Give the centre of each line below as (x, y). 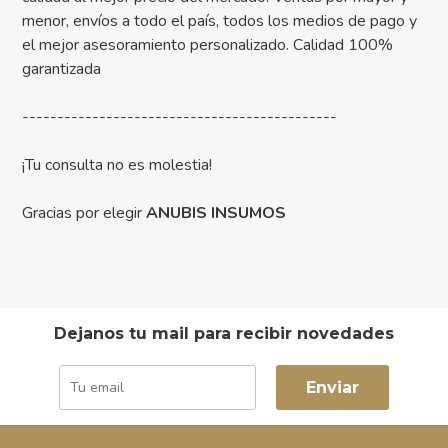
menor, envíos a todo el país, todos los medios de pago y (220, 21)
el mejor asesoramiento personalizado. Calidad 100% (208, 45)
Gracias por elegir (84, 213)
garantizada (62, 69)
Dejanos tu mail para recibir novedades (224, 334)
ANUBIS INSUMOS (216, 213)
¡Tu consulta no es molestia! (117, 165)
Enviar (332, 388)
